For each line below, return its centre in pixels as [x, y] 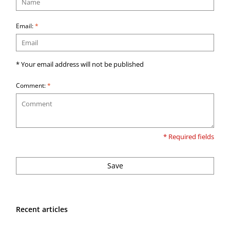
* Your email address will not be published [80, 65]
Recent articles [42, 209]
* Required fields [189, 137]
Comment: [32, 86]
